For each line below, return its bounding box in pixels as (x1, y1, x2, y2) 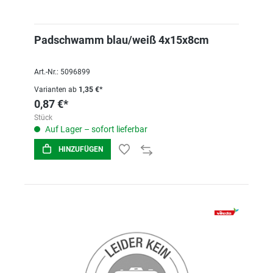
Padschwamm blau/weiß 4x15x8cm (34, 34, 209, 46)
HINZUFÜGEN (58, 145, 103, 154)
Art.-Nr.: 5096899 (34, 68, 90, 76)
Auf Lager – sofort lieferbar (43, 124, 147, 134)
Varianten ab (34, 85, 77, 94)
